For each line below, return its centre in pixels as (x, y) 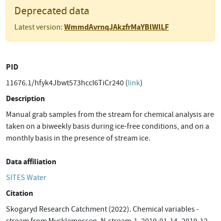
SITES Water (26, 178)
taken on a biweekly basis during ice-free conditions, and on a (108, 126)
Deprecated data (52, 11)
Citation (19, 193)
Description (25, 98)
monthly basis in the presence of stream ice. (78, 138)
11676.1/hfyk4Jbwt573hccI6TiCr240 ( (67, 83)
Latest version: (39, 27)
